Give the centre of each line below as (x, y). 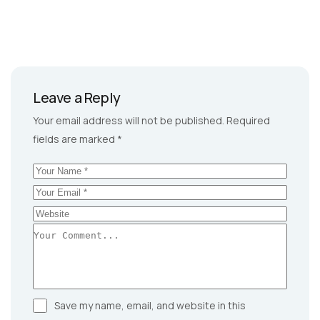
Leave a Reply (77, 98)
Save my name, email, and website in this (150, 306)
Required (248, 121)
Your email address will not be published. (129, 121)
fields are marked (75, 139)
